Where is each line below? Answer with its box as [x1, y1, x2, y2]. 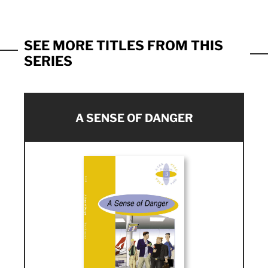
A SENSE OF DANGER [75, 111, 193, 125]
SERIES [24, 53, 72, 69]
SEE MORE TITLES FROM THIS [24, 38, 223, 54]
